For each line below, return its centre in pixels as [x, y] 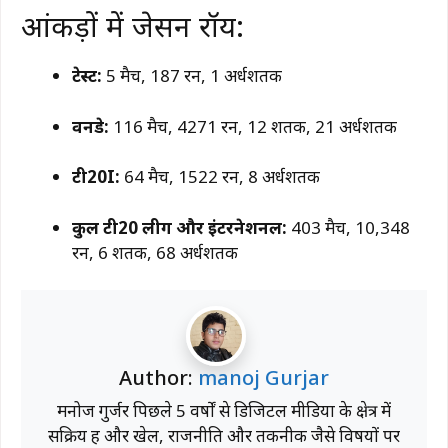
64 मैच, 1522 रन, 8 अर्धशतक [220, 176]
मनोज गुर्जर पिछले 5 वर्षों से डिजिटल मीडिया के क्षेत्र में [224, 410]
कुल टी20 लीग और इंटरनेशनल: [179, 227]
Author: [158, 377]
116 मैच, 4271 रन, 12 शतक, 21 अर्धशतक [253, 126]
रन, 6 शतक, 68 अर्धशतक [155, 252]
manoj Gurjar [263, 377]
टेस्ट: [87, 75]
